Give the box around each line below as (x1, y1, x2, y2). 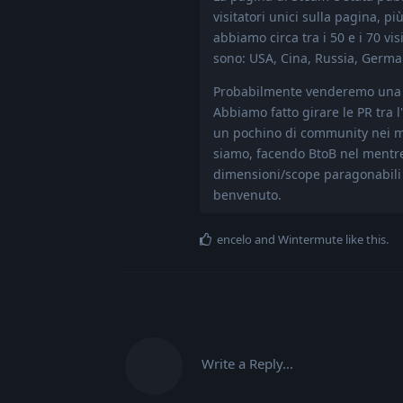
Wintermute (278, 231, 343, 248)
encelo (217, 231, 252, 248)
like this (343, 231, 386, 248)
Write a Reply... (201, 354, 293, 373)
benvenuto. (213, 186, 282, 204)
